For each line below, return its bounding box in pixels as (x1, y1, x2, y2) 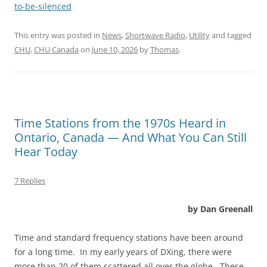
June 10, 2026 (92, 44, 138, 55)
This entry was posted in (14, 30, 102, 41)
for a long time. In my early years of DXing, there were (14, 246, 232, 258)
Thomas (150, 44, 179, 55)
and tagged (210, 30, 252, 41)
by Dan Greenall (188, 203, 253, 215)
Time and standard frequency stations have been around (14, 232, 243, 244)
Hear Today (14, 144, 77, 160)
